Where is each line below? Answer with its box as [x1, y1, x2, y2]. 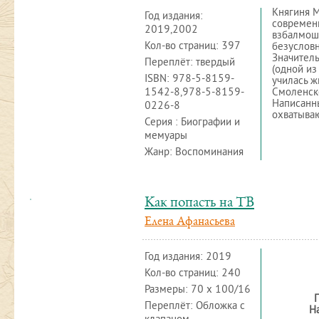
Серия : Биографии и [145, 116, 240, 130]
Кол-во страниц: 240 [145, 267, 241, 281]
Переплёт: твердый [145, 56, 235, 70]
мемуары [145, 130, 187, 143]
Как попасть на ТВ [145, 196, 254, 211]
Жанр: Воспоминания [145, 146, 244, 159]
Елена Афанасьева [145, 216, 235, 229]
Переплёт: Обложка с [145, 300, 245, 313]
